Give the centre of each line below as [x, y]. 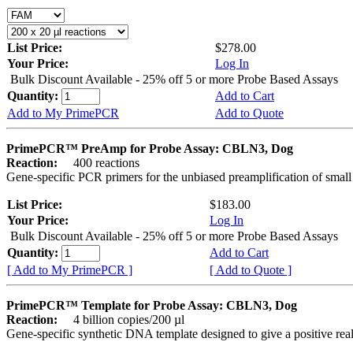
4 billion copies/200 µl [123, 319]
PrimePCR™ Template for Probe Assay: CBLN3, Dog [152, 305]
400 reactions [100, 162]
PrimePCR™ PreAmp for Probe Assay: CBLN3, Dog [150, 148]
